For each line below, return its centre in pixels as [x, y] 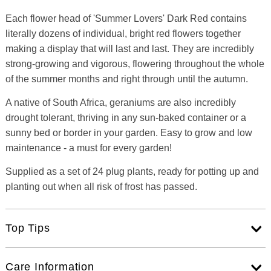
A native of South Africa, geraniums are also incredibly [120, 102]
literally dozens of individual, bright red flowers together [123, 33]
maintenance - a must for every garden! [88, 148]
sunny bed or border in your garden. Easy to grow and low [129, 132]
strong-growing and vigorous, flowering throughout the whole [135, 64]
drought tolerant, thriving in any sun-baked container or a [126, 117]
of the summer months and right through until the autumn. [126, 79]
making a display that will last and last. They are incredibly [129, 48]
